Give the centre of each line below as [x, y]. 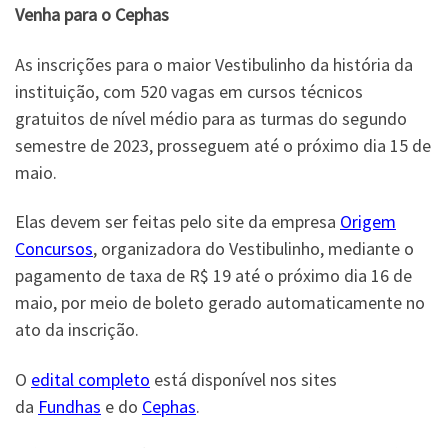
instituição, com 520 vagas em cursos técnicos [189, 91]
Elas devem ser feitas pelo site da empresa [177, 221]
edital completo [90, 379]
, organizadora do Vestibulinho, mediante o [253, 248]
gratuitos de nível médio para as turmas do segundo [211, 118]
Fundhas [69, 406]
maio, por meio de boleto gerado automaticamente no [220, 302]
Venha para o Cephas [92, 14]
